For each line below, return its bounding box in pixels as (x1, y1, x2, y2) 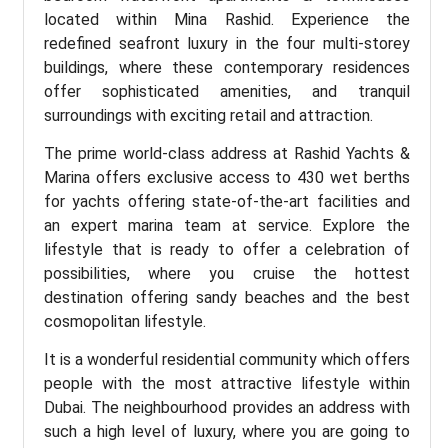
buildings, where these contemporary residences (44, 57, 410, 77)
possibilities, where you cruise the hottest (44, 264, 410, 284)
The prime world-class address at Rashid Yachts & (44, 144, 410, 164)
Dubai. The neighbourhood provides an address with (44, 398, 410, 418)
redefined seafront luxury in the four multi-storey (44, 33, 410, 53)
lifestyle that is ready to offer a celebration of (44, 240, 410, 260)
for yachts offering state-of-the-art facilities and (44, 192, 410, 212)
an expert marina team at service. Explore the (44, 216, 410, 236)
